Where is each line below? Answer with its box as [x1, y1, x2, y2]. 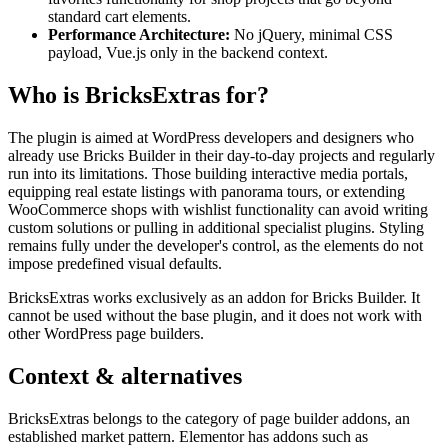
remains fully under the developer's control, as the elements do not [8, 237, 423, 255]
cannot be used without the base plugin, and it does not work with [8, 307, 422, 325]
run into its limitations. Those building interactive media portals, [8, 165, 408, 183]
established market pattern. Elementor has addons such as [8, 427, 368, 445]
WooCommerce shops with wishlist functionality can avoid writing [8, 201, 428, 219]
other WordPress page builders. [8, 325, 204, 343]
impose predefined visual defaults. [8, 255, 222, 273]
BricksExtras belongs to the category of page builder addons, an [8, 409, 410, 427]
